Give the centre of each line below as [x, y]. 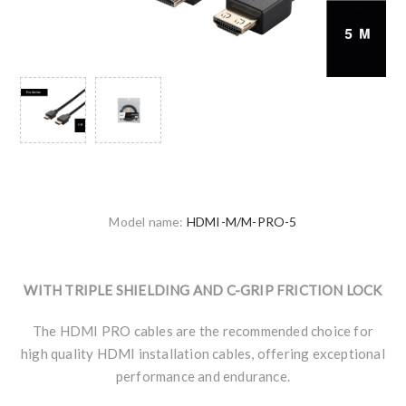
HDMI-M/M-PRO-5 [242, 222]
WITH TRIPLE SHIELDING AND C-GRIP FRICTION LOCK [203, 290]
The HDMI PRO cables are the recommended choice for [203, 331]
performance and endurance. [203, 377]
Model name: [146, 222]
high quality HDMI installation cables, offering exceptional [203, 354]
